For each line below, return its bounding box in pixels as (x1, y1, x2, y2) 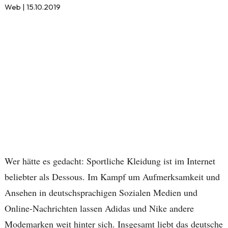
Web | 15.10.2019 (4, 2, 61, 12)
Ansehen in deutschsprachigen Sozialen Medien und (4, 186, 197, 198)
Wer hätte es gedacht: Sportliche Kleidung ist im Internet (4, 155, 215, 167)
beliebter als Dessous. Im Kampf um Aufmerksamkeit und (4, 170, 220, 183)
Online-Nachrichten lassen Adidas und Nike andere (4, 202, 194, 214)
